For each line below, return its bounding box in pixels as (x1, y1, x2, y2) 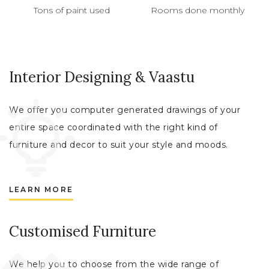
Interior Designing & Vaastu (9, 68, 195, 87)
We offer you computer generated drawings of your (9, 104, 240, 116)
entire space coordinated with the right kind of (9, 122, 218, 133)
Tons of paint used (34, 5, 110, 16)
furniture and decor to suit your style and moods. (9, 139, 228, 151)
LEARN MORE (9, 185, 73, 195)
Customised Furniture (9, 222, 156, 241)
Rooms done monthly (150, 5, 244, 16)
